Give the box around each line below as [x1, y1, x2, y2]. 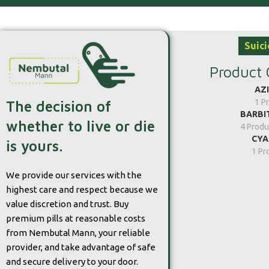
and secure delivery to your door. [6, 256, 138, 267]
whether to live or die [6, 118, 155, 135]
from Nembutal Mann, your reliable [6, 228, 150, 238]
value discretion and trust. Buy [6, 199, 128, 210]
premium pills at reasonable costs [6, 213, 145, 224]
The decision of [6, 98, 111, 115]
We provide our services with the [6, 170, 142, 181]
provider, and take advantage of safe [6, 242, 156, 253]
